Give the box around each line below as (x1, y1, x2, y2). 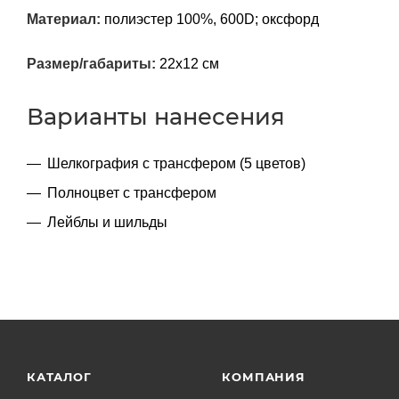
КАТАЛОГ (27, 370, 92, 384)
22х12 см (156, 55, 219, 71)
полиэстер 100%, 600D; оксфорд (101, 11, 319, 27)
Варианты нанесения (27, 102, 285, 130)
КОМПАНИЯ (222, 370, 305, 384)
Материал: (27, 11, 101, 27)
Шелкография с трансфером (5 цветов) (47, 155, 305, 171)
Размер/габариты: (27, 55, 156, 71)
